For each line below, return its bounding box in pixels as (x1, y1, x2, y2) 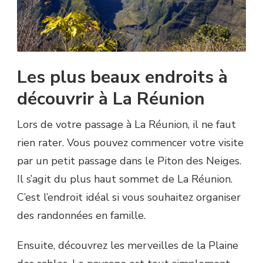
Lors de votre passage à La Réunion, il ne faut (17, 117, 236, 131)
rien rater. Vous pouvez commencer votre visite (17, 135, 244, 150)
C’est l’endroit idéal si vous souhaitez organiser (17, 190, 241, 204)
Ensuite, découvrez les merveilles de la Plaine (17, 238, 238, 252)
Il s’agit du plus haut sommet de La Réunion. (17, 171, 232, 186)
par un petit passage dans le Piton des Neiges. (17, 153, 241, 168)
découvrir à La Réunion (17, 86, 205, 111)
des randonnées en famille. (17, 208, 146, 222)
